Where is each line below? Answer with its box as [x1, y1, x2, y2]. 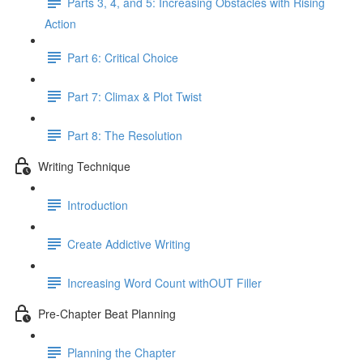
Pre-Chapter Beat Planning [38, 305, 176, 322]
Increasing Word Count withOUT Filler [67, 274, 262, 291]
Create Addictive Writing [67, 235, 190, 252]
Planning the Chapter [67, 344, 176, 361]
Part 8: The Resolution [67, 126, 182, 143]
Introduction [67, 196, 128, 213]
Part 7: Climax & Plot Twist [67, 88, 202, 105]
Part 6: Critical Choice [67, 49, 178, 66]
